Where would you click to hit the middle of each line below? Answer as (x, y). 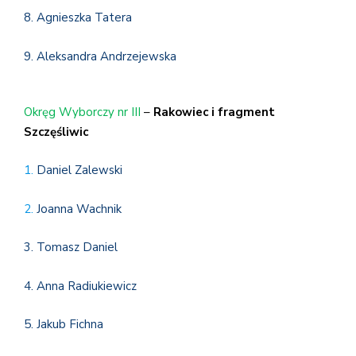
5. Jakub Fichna (64, 325)
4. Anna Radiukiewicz (80, 286)
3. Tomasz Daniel (71, 248)
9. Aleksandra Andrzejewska (100, 56)
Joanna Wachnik (79, 209)
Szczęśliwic (56, 132)
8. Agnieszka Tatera (78, 18)
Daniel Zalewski (79, 170)
